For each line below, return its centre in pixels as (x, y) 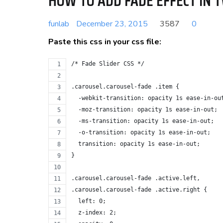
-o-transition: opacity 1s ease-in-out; (141, 132)
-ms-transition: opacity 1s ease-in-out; (143, 121)
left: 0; (89, 201)
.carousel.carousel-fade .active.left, (136, 178)
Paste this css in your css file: (105, 42)
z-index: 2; (94, 213)
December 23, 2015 (112, 24)
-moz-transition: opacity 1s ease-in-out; (144, 110)
